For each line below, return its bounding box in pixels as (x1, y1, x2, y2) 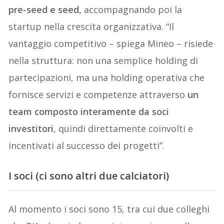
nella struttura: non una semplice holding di (8, 54, 198, 67)
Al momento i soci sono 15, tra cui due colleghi (8, 203, 210, 215)
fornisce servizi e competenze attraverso (8, 88, 188, 101)
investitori (8, 122, 54, 135)
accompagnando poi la (81, 3, 182, 16)
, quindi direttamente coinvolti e (53, 122, 193, 135)
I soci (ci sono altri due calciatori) (8, 169, 169, 183)
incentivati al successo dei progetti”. (8, 139, 165, 152)
